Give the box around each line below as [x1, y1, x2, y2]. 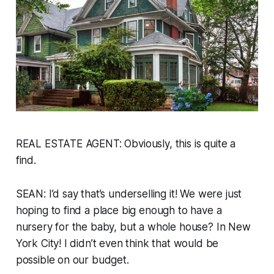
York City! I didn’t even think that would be [15, 237, 219, 250]
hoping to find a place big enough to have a [15, 204, 222, 217]
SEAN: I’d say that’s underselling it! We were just [15, 188, 242, 201]
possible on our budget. [15, 254, 129, 267]
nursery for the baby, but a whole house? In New [15, 221, 251, 234]
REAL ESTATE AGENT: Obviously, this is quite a [15, 138, 236, 150]
